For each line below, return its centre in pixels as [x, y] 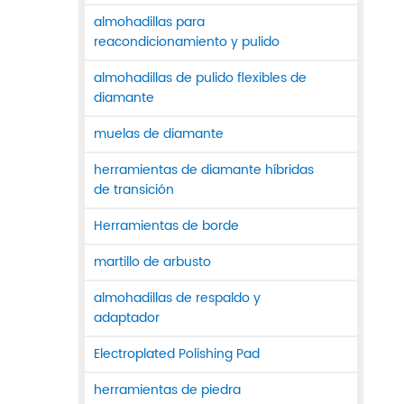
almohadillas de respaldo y [177, 298]
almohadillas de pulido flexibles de [200, 78]
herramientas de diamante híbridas [204, 170]
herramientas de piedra [167, 390]
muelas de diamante [159, 134]
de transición [134, 190]
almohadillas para [149, 23]
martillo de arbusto [152, 262]
